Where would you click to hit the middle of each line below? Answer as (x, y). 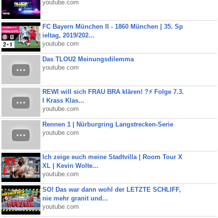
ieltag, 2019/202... (68, 35)
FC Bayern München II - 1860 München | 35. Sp (112, 27)
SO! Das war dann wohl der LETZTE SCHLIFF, (111, 190)
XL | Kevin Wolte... (70, 166)
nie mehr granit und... (75, 198)
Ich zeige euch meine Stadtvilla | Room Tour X (112, 157)
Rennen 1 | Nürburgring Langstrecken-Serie (108, 124)
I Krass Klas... (63, 100)
